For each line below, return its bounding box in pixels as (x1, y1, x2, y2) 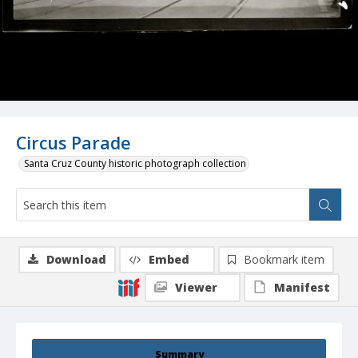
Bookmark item (244, 252, 324, 268)
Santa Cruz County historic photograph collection (24, 157, 246, 171)
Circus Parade (16, 131, 131, 155)
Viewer (175, 280, 217, 296)
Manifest (274, 280, 330, 296)
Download (46, 252, 106, 268)
